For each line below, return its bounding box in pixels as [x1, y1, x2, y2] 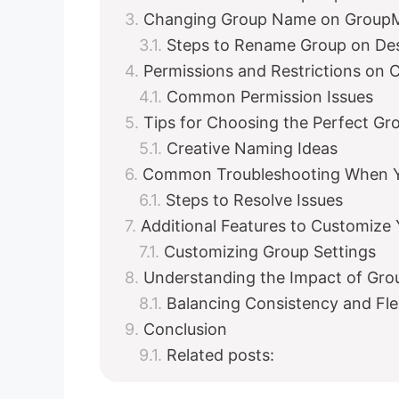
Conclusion [143, 320, 227, 338]
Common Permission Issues [167, 87, 373, 106]
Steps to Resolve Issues [166, 191, 343, 209]
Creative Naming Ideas [167, 139, 338, 158]
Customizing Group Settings [164, 242, 376, 261]
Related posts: [167, 346, 274, 364]
